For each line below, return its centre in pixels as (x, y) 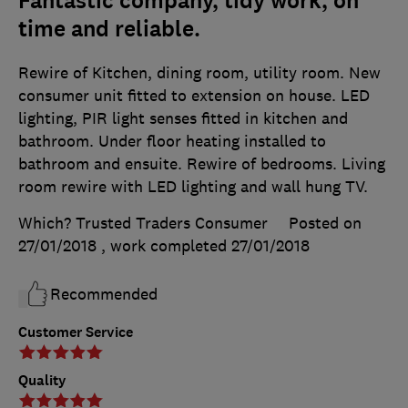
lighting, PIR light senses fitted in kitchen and (183, 118)
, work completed (166, 245)
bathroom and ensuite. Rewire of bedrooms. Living (202, 163)
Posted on (325, 223)
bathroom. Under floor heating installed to (172, 141)
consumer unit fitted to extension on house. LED (194, 95)
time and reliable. (109, 29)
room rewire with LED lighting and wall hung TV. (193, 186)
